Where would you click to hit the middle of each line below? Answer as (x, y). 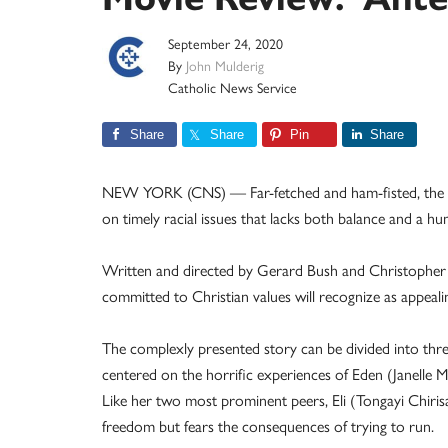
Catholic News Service (232, 87)
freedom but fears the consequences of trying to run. (268, 425)
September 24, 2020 (225, 43)
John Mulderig (225, 65)
